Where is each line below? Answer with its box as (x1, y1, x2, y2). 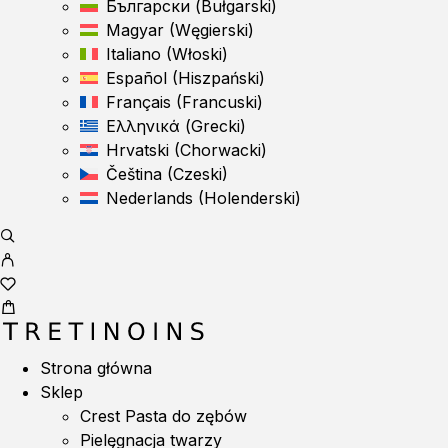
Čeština (106, 164, 162, 184)
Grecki (191, 116, 240, 136)
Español (106, 68, 167, 88)
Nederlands (106, 188, 193, 208)
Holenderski (204, 188, 295, 208)
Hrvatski (106, 140, 169, 160)
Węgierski (175, 20, 248, 40)
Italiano (106, 44, 161, 64)
